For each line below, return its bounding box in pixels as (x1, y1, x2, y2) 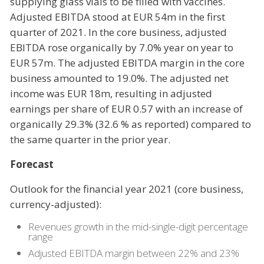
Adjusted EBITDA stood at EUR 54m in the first (10, 10, 225, 24)
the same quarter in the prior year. (10, 133, 170, 147)
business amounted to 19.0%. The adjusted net (10, 71, 229, 85)
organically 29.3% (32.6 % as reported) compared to (10, 117, 251, 131)
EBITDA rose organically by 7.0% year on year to (10, 41, 233, 55)
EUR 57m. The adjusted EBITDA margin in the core (10, 56, 245, 70)
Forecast (10, 157, 54, 171)
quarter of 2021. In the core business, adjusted (10, 25, 227, 39)
